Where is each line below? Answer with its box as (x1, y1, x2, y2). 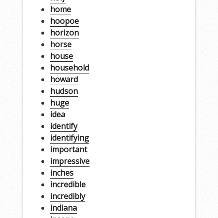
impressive (50, 155, 90, 166)
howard (50, 73, 78, 85)
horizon (50, 27, 79, 38)
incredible (50, 179, 86, 190)
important (50, 144, 87, 155)
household (50, 62, 89, 73)
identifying (50, 132, 89, 143)
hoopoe (50, 15, 79, 26)
